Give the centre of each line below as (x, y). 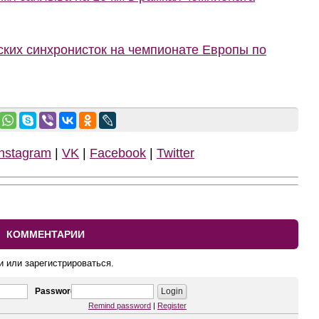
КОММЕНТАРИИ (46, 234)
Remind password (120, 305)
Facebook (118, 153)
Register (172, 305)
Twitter (176, 153)
